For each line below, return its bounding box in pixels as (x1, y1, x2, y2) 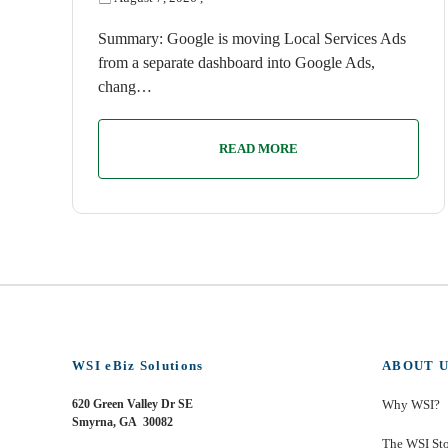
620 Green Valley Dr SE (72, 397, 193, 411)
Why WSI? (382, 397, 440, 412)
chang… (98, 78, 152, 95)
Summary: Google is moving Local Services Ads (98, 30, 406, 47)
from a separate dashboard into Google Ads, (98, 54, 375, 71)
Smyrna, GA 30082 (72, 415, 173, 429)
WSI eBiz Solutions (72, 358, 204, 373)
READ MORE (219, 141, 299, 156)
